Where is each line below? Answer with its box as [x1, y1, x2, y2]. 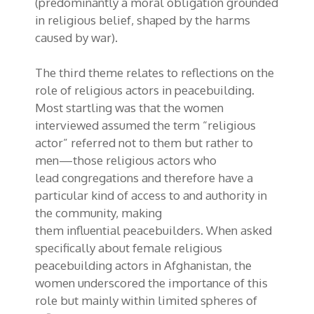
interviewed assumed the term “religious [35, 118, 256, 133]
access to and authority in [128, 188, 267, 203]
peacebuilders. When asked [121, 223, 272, 238]
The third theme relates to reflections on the [35, 65, 274, 81]
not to [118, 135, 153, 151]
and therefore [139, 170, 215, 186]
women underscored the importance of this [35, 275, 268, 291]
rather [203, 135, 239, 151]
